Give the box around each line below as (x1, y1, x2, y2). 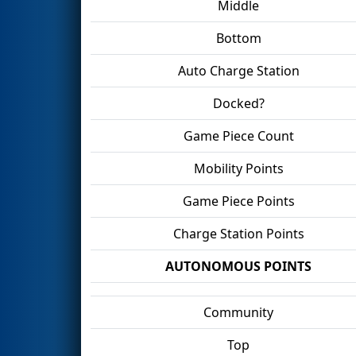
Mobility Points (193, 159, 284, 177)
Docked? (212, 94, 265, 112)
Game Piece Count (183, 126, 294, 145)
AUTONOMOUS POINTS (165, 257, 311, 275)
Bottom (215, 29, 261, 47)
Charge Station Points (172, 224, 304, 242)
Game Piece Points (182, 192, 295, 210)
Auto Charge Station (177, 61, 300, 79)
